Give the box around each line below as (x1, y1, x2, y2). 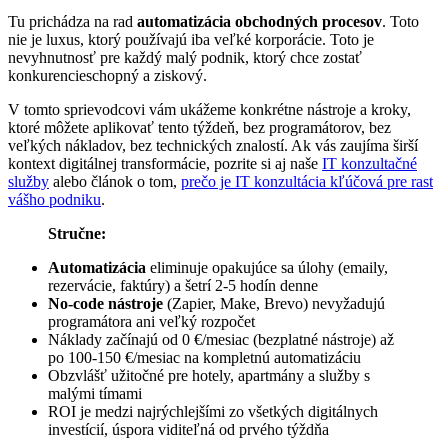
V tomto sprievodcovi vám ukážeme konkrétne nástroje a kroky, (8, 100, 411, 118)
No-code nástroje (48, 294, 163, 312)
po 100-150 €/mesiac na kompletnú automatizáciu (48, 348, 361, 366)
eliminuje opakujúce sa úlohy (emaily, (146, 258, 388, 276)
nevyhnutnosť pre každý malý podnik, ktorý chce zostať (8, 48, 362, 66)
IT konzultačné (322, 154, 417, 172)
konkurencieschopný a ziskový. (8, 66, 207, 84)
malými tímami (48, 384, 142, 402)
